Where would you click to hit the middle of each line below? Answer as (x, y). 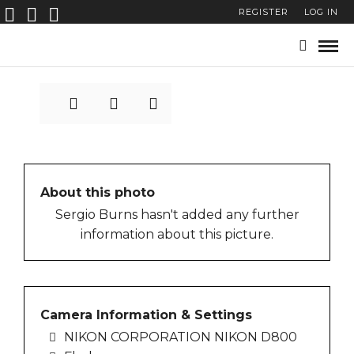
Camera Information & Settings (146, 315)
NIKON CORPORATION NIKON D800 (181, 337)
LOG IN (321, 12)
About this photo (98, 193)
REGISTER (264, 12)
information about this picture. (177, 235)
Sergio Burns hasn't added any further (177, 215)
